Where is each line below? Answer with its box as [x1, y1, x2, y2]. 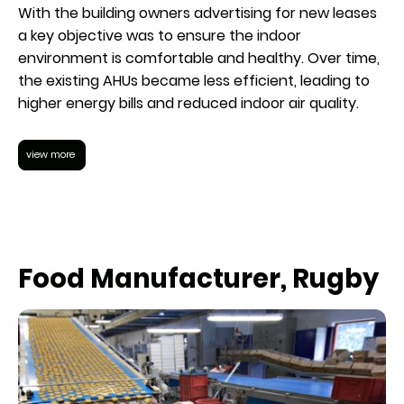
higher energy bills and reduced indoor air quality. [18, 93, 359, 115]
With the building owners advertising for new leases [18, 3, 377, 24]
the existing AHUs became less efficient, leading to [18, 70, 370, 92]
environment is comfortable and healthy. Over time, [18, 48, 380, 69]
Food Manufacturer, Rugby [18, 261, 379, 298]
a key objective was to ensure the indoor [18, 25, 301, 47]
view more [26, 148, 78, 162]
